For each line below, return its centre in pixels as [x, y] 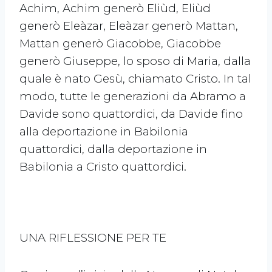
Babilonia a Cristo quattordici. [103, 167]
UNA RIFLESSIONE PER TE [93, 238]
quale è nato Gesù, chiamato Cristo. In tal [135, 79]
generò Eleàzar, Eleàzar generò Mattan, [129, 26]
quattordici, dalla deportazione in [113, 149]
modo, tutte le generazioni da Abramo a [133, 97]
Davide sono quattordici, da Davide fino [131, 114]
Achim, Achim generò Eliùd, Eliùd [115, 8]
